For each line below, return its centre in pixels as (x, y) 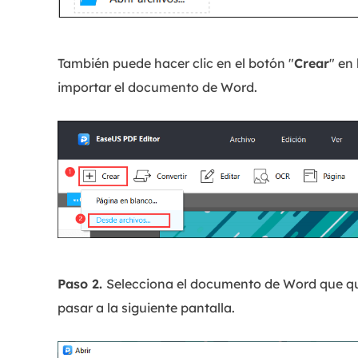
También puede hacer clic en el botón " (176, 63)
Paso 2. (82, 284)
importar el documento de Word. (157, 87)
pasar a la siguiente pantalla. (146, 308)
